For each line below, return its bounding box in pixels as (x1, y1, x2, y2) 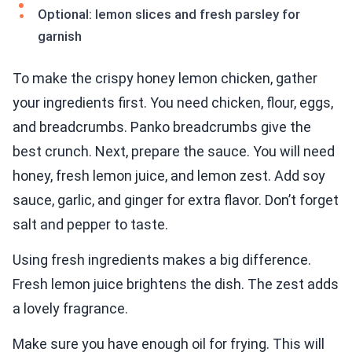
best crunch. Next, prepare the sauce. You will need (13, 143, 335, 160)
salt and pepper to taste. (13, 216, 168, 233)
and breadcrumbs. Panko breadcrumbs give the (13, 119, 311, 136)
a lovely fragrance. (13, 300, 128, 317)
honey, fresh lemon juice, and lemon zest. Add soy (13, 167, 325, 185)
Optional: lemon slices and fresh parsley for (38, 6, 300, 23)
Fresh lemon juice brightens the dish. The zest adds (13, 276, 339, 293)
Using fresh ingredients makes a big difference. (13, 251, 311, 269)
